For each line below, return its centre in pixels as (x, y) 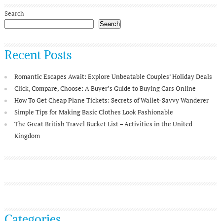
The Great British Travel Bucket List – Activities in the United (103, 124)
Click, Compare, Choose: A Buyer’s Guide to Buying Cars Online (105, 88)
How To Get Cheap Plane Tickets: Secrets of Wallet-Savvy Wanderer (111, 100)
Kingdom (27, 135)
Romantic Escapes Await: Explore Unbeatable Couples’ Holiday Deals (113, 76)
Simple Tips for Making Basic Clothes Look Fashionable (93, 112)
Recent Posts (38, 55)
